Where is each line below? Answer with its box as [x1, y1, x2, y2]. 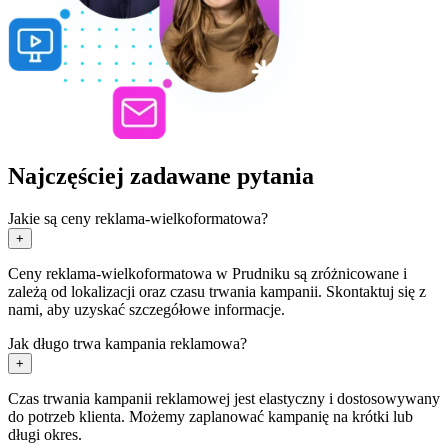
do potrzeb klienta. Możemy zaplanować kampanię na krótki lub [8, 407, 413, 425]
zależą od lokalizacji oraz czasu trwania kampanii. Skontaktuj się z [8, 282, 426, 300]
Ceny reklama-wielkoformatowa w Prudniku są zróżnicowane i [8, 264, 407, 282]
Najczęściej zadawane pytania [8, 162, 314, 189]
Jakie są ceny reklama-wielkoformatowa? [8, 209, 268, 227]
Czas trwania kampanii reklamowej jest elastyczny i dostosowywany [8, 389, 440, 407]
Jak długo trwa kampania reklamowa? [8, 334, 247, 352]
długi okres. [8, 425, 82, 443]
